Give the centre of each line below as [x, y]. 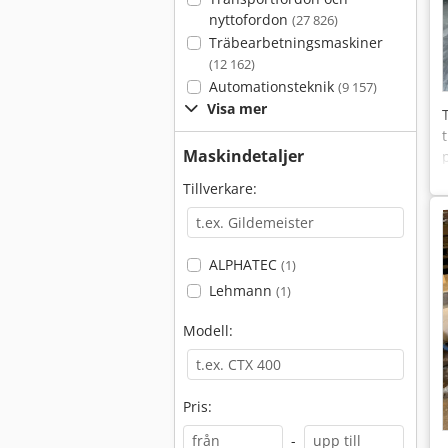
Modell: [208, 330]
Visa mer [237, 108]
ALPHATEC [244, 264]
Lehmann [242, 290]
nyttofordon [250, 19]
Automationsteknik [273, 86]
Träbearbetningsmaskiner [295, 42]
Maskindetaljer [243, 156]
